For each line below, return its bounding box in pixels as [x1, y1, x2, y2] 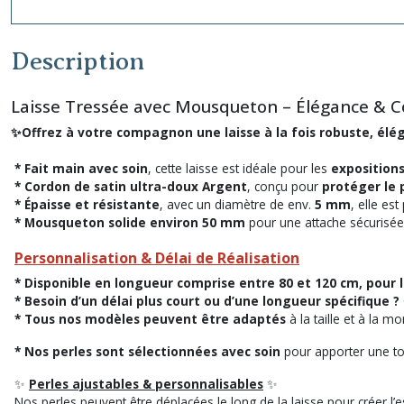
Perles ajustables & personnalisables [29, 374, 263, 392]
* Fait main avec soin [14, 159, 148, 177]
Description [11, 46, 144, 75]
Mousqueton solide [24, 213, 146, 231]
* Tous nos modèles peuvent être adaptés [14, 309, 286, 327]
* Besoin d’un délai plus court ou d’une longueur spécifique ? [14, 291, 399, 309]
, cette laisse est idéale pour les [148, 159, 331, 177]
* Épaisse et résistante [14, 195, 160, 213]
